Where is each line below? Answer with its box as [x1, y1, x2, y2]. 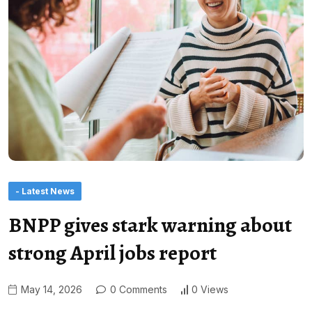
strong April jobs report [8, 238, 217, 267]
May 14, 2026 [18, 283, 82, 295]
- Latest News [15, 185, 75, 196]
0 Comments [107, 283, 167, 295]
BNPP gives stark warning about [8, 210, 292, 239]
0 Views [192, 283, 228, 296]
